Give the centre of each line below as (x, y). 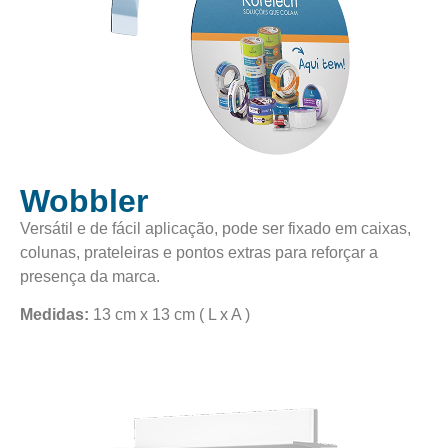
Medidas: (54, 315)
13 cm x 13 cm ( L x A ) (169, 315)
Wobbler (84, 201)
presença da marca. (90, 277)
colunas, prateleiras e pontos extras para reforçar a (199, 253)
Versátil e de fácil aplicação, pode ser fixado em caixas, (215, 229)
